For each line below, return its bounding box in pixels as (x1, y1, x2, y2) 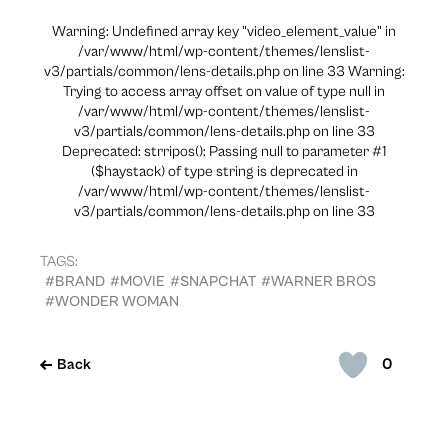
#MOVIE (110, 272, 165, 290)
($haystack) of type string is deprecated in (90, 162, 358, 180)
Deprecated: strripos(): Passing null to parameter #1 (62, 142, 386, 160)
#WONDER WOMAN (45, 292, 179, 310)
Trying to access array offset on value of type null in (63, 82, 385, 100)
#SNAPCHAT (170, 272, 256, 290)
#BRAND (45, 272, 105, 290)
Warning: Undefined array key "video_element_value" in (52, 22, 396, 40)
